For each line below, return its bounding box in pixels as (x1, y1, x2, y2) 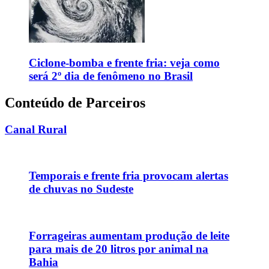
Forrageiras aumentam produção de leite (29, 229, 229, 242)
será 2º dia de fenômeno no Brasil (29, 69, 193, 82)
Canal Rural (5, 122, 67, 136)
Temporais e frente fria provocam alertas (29, 169, 228, 183)
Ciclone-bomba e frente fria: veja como (29, 56, 220, 69)
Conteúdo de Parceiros (5, 94, 145, 110)
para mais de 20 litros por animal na (29, 242, 208, 255)
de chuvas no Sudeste (29, 183, 133, 196)
